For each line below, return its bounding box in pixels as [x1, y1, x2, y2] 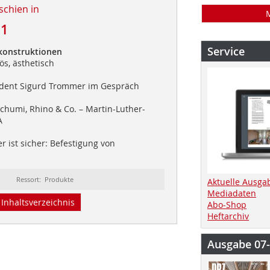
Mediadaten [207, 187, 256, 199]
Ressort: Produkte [16, 174, 74, 184]
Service [207, 44, 245, 58]
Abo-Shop [207, 198, 246, 210]
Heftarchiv [207, 210, 249, 222]
